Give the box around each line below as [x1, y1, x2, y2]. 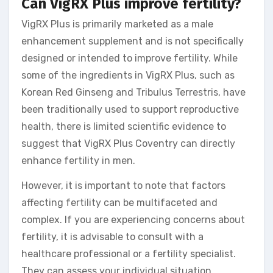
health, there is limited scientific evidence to [21, 120, 226, 132]
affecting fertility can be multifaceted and [21, 196, 218, 208]
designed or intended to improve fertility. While [21, 52, 238, 64]
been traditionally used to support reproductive [21, 103, 239, 115]
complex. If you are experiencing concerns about [21, 213, 245, 225]
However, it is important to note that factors [21, 179, 225, 191]
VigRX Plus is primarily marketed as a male [21, 18, 213, 30]
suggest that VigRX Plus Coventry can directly [21, 137, 235, 149]
